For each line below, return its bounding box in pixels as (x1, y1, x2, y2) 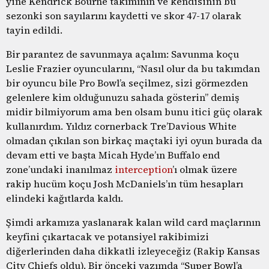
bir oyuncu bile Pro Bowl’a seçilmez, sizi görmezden (6, 76, 248, 89)
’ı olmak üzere (172, 162, 237, 176)
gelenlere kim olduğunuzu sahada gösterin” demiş (6, 90, 239, 104)
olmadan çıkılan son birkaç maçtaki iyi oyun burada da (6, 133, 262, 147)
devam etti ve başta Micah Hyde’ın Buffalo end (6, 148, 220, 162)
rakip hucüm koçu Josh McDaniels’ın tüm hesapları (6, 177, 243, 190)
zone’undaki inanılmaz (6, 162, 115, 176)
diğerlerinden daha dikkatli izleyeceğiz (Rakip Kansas (6, 244, 260, 258)
